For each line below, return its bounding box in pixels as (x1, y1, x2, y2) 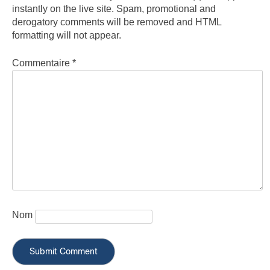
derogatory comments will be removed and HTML (12, 16, 221, 27)
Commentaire (12, 57, 72, 68)
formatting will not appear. (12, 30, 121, 40)
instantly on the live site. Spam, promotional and (12, 3, 216, 14)
